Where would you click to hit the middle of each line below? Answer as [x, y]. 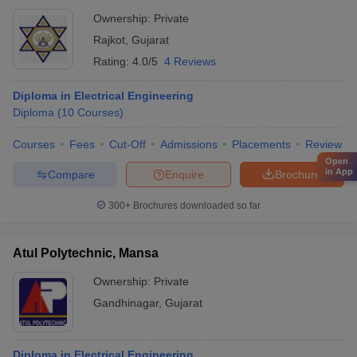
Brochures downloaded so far [196, 206]
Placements [261, 144]
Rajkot [109, 40]
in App [339, 171]
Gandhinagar [126, 303]
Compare [71, 174]
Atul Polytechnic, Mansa [86, 253]
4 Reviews [190, 61]
